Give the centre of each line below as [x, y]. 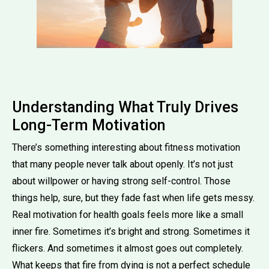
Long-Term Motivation [89, 125]
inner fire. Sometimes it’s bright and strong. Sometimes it [131, 231]
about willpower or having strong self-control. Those [121, 181]
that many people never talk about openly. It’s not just [122, 164]
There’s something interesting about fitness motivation [126, 147]
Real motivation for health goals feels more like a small [128, 214]
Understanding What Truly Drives [125, 107]
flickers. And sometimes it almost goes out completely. [128, 248]
